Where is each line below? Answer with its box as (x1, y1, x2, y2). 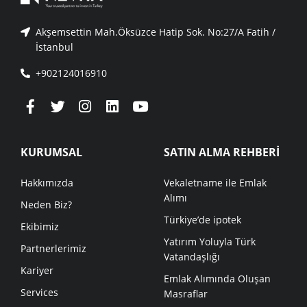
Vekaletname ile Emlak (164, 176, 267, 190)
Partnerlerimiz (21, 242, 86, 256)
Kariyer (21, 264, 53, 278)
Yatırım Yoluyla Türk (164, 235, 256, 249)
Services (21, 286, 58, 299)
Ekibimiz (21, 220, 59, 234)
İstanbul (36, 40, 73, 54)
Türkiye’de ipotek (164, 213, 241, 227)
